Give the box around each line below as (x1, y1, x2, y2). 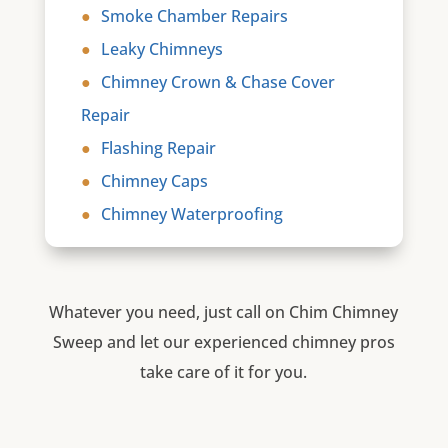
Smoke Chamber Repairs (100, 5, 288, 28)
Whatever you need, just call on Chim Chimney (49, 301, 399, 324)
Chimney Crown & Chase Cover (100, 71, 335, 94)
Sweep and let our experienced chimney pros (52, 331, 395, 354)
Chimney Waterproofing (100, 203, 283, 226)
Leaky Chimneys (100, 38, 223, 61)
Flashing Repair (100, 137, 216, 160)
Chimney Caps (100, 170, 208, 193)
